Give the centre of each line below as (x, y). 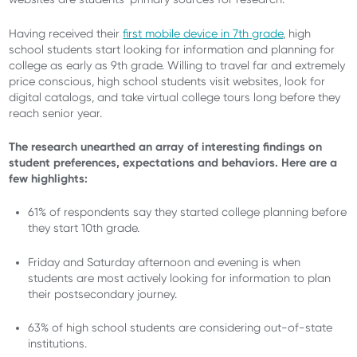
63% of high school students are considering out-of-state (180, 328)
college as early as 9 (63, 65)
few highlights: (49, 179)
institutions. (61, 344)
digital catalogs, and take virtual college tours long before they (175, 97)
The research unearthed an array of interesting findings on (166, 147)
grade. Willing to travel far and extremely (237, 65)
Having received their (66, 33)
